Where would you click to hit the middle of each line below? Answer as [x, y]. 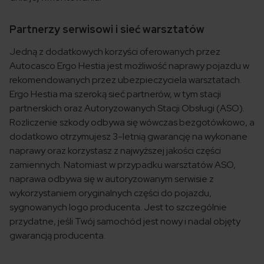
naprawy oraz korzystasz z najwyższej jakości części [115, 151]
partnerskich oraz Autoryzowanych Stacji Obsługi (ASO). [127, 108]
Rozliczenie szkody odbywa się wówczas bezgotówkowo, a [132, 123]
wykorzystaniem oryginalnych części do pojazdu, [110, 193]
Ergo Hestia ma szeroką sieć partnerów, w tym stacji [115, 94]
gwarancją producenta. [57, 236]
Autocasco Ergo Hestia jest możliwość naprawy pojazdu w [129, 66]
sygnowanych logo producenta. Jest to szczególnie [118, 207]
